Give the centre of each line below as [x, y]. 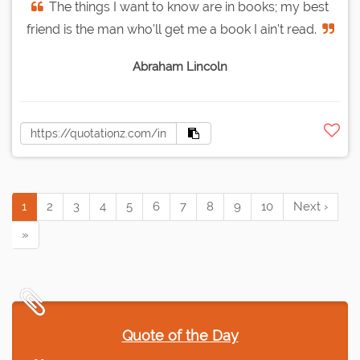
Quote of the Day [180, 336]
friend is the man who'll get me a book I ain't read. [171, 30]
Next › [311, 207]
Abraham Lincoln [180, 67]
